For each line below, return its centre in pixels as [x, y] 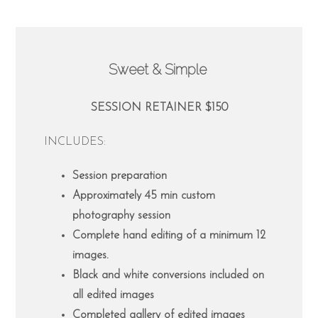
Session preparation [120, 176]
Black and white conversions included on [169, 276]
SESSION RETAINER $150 [159, 108]
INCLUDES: [75, 142]
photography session [122, 216]
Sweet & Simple [157, 70]
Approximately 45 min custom [144, 196]
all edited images [114, 296]
